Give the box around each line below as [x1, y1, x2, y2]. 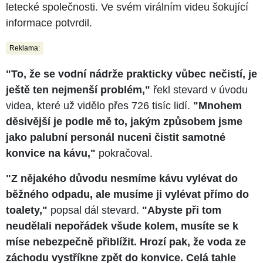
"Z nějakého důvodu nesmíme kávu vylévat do [6, 172, 238, 184]
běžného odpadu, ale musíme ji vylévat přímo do [6, 188, 249, 200]
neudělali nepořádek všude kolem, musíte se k [6, 220, 238, 232]
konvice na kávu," [6, 147, 96, 159]
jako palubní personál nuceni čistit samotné [6, 131, 225, 143]
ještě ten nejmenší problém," [6, 83, 150, 96]
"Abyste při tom [142, 204, 221, 216]
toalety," [6, 204, 50, 216]
